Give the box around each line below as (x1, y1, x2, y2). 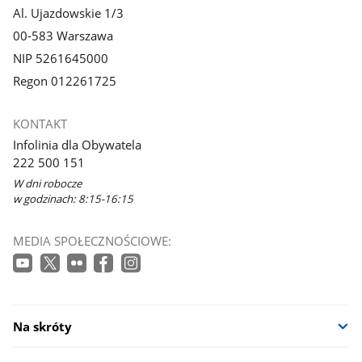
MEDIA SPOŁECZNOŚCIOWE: (13, 233, 172, 250)
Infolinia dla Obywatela (13, 136, 142, 153)
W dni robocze (13, 175, 82, 191)
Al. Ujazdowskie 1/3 (13, 5, 124, 22)
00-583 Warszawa (13, 27, 114, 44)
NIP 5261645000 (13, 49, 109, 66)
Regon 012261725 (13, 72, 117, 89)
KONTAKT (13, 116, 68, 133)
